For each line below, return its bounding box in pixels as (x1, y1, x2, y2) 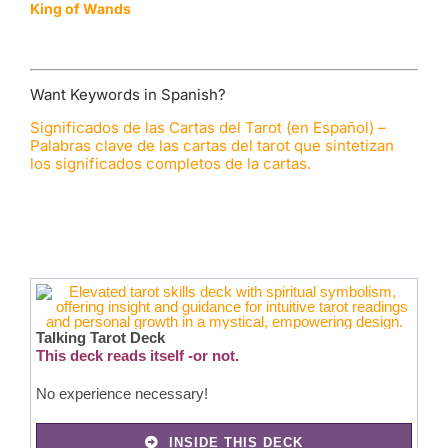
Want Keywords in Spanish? (29, 84, 226, 104)
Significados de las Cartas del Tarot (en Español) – (29, 117, 386, 137)
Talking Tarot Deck (35, 328, 165, 346)
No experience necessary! (35, 384, 208, 402)
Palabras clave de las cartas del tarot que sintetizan (29, 135, 394, 155)
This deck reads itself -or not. (35, 346, 239, 364)
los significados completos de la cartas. (29, 153, 311, 173)
